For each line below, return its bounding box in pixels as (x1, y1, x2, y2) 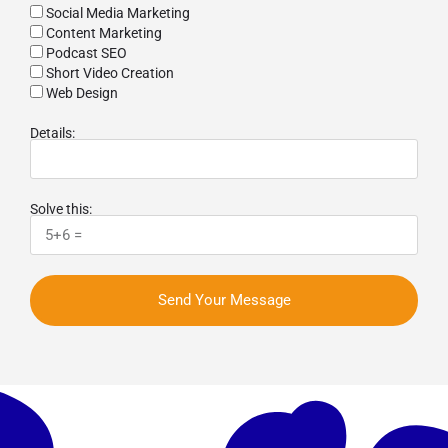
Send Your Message (157, 291, 291, 310)
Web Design (46, 85, 118, 102)
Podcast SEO (46, 45, 127, 62)
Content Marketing (46, 25, 162, 42)
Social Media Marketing (46, 5, 190, 22)
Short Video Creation (46, 65, 174, 82)
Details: (30, 125, 75, 142)
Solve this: (30, 201, 92, 218)
